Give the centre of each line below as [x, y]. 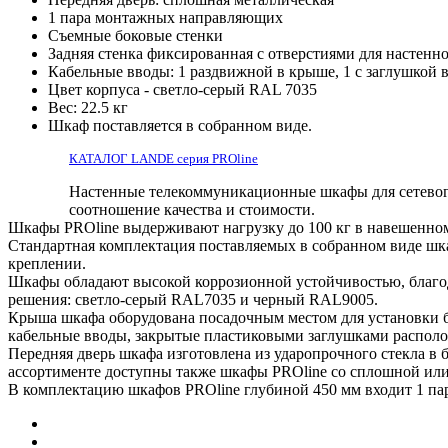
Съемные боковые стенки [135, 35]
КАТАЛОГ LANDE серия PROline [163, 158]
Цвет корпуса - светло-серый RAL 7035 [182, 89]
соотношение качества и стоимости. [192, 209]
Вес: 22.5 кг [88, 107]
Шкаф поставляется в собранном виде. [180, 125]
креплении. [49, 263]
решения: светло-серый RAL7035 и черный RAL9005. [193, 299]
